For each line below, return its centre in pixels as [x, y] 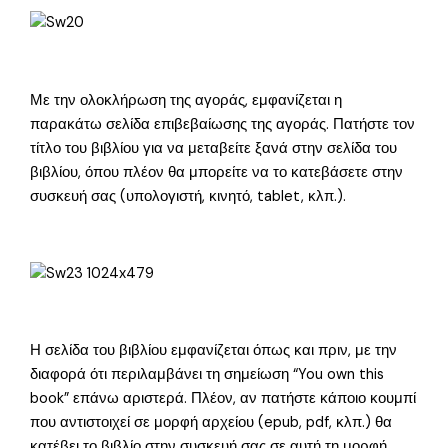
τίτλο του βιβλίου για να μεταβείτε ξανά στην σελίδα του [214, 148]
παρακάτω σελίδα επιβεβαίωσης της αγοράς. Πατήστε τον [223, 124]
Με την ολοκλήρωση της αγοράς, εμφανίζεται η [186, 100]
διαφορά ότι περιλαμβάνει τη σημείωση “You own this [207, 374]
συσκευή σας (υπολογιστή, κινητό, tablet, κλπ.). [188, 196]
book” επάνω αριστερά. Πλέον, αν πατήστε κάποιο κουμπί [223, 398]
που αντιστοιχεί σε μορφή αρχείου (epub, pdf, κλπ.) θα [211, 422]
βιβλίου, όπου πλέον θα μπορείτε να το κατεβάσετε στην [217, 172]
